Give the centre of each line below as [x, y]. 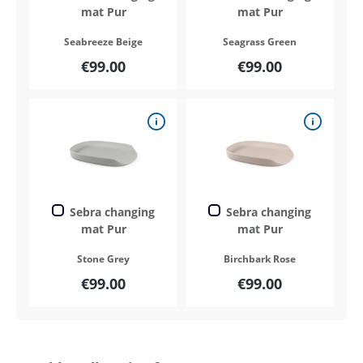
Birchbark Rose [260, 258]
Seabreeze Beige [103, 41]
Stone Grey [103, 258]
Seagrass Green [260, 41]
